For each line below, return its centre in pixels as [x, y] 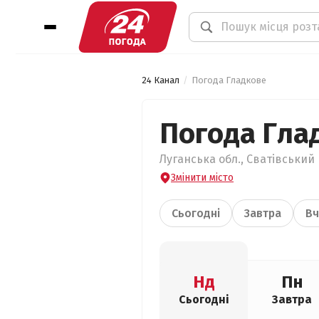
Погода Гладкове [229, 80]
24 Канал [161, 80]
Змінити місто [202, 178]
